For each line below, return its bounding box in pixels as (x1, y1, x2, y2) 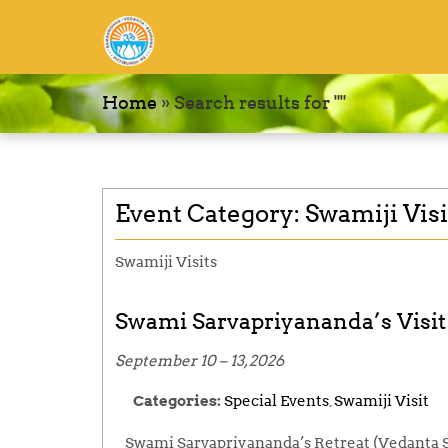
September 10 (115, 352, 216, 370)
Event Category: (115, 199, 305, 228)
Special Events (224, 392, 329, 410)
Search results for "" (174, 92, 346, 113)
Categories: (133, 392, 221, 410)
